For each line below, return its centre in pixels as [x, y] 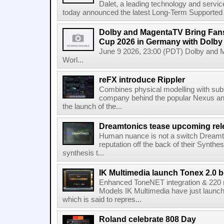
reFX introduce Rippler [142, 79]
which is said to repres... [102, 199]
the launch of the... [92, 106]
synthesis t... [83, 153]
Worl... [73, 60]
